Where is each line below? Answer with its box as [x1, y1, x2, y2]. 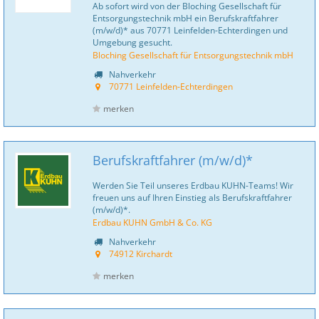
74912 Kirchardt [109, 248, 172, 259]
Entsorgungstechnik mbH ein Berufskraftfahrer [93, 12, 278, 23]
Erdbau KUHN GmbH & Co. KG [93, 216, 212, 228]
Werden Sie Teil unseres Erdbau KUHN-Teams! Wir [93, 179, 293, 191]
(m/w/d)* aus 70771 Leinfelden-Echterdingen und [93, 24, 288, 36]
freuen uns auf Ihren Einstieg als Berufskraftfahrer [93, 192, 292, 203]
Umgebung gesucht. [93, 36, 172, 48]
